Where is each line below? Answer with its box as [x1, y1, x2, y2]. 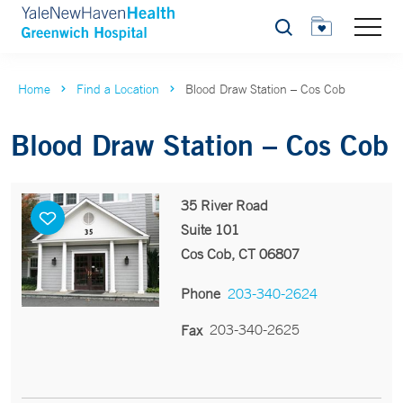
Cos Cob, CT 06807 [180, 245, 300, 263]
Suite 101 [180, 220, 239, 238]
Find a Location [76, 81, 159, 97]
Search [273, 24, 314, 40]
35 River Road [180, 196, 268, 214]
